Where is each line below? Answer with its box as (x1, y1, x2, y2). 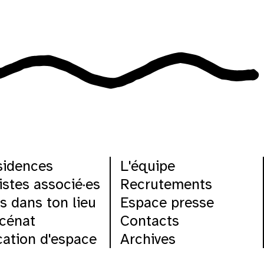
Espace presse (120, 193, 214, 212)
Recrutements (120, 175, 212, 194)
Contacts (120, 212, 179, 230)
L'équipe (120, 157, 175, 176)
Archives (120, 230, 176, 249)
